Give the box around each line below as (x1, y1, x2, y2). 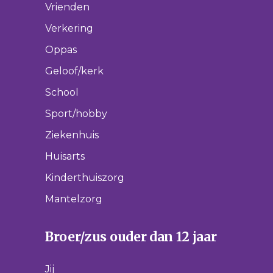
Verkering (45, 23, 93, 34)
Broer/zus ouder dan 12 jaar (45, 229, 217, 245)
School (45, 87, 79, 98)
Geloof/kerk (45, 65, 104, 77)
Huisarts (45, 151, 85, 162)
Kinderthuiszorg (45, 172, 124, 183)
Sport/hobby (45, 108, 107, 119)
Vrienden (45, 1, 90, 13)
